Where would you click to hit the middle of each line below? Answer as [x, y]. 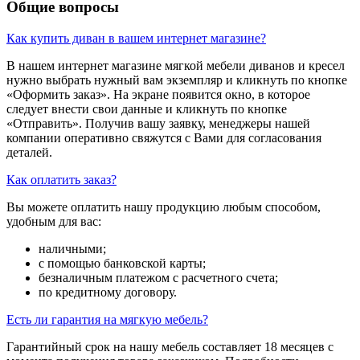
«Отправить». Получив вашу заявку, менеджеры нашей [158, 123]
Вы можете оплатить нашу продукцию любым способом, [164, 207]
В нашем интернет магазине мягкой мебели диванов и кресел [176, 65]
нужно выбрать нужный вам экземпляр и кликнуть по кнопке [177, 80]
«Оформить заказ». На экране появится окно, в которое [158, 94]
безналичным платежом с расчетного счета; [158, 277]
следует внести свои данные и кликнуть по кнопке [147, 108]
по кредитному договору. [108, 292]
